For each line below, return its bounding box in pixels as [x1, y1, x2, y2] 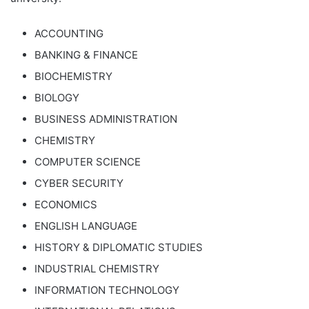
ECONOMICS [34, 198, 97, 211]
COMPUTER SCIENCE [34, 155, 141, 168]
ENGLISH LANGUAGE [34, 219, 137, 232]
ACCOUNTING [34, 27, 103, 40]
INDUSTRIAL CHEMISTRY [34, 262, 159, 275]
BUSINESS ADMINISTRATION [34, 112, 177, 126]
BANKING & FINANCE [34, 48, 138, 61]
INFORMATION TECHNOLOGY [34, 283, 179, 297]
